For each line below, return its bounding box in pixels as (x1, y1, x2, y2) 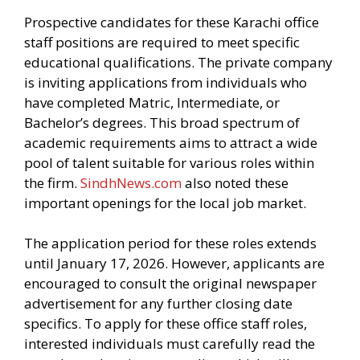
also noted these (182, 173, 288, 192)
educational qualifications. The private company (24, 52, 333, 72)
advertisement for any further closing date (24, 294, 292, 313)
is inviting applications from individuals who (24, 72, 307, 92)
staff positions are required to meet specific (24, 32, 300, 51)
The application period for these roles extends (24, 234, 317, 252)
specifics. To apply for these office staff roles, (24, 314, 307, 333)
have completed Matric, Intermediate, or (24, 92, 280, 112)
